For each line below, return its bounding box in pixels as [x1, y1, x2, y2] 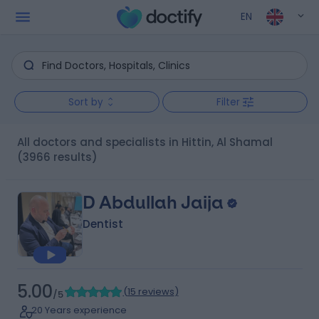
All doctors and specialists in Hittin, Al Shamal [23, 135, 273, 150]
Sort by [68, 95, 103, 109]
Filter [216, 95, 240, 109]
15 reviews [127, 285, 174, 298]
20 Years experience [31, 303, 127, 317]
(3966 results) [16, 150, 98, 164]
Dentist [82, 216, 123, 231]
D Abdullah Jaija [82, 192, 224, 213]
